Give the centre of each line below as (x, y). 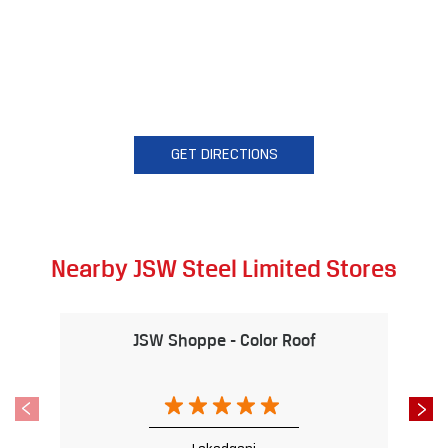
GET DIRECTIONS (224, 154)
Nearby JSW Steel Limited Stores (224, 267)
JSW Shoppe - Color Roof (224, 339)
